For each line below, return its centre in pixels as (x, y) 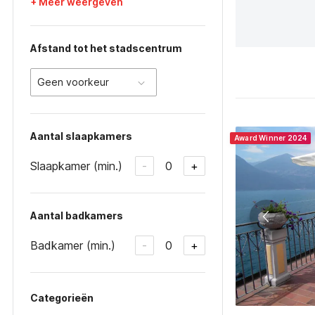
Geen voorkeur (73, 82)
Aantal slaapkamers (81, 136)
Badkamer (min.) (73, 245)
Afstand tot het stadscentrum (106, 48)
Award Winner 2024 (271, 138)
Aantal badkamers (77, 216)
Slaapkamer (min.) (76, 166)
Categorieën (62, 298)
